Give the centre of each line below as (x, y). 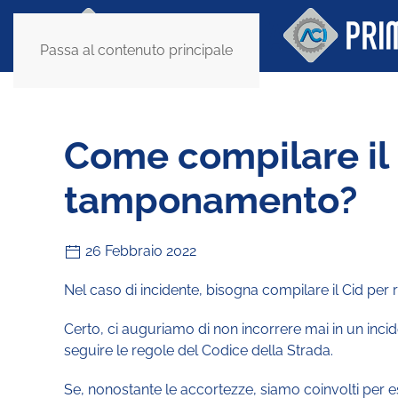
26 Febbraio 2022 (139, 251)
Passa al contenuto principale (136, 50)
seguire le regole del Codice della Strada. (199, 350)
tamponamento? (211, 200)
